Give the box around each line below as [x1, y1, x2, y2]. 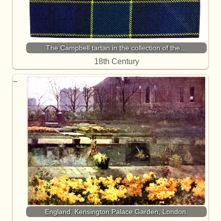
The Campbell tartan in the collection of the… [46, 44, 187, 52]
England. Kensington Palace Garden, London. [45, 208, 188, 216]
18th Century [94, 57, 139, 66]
